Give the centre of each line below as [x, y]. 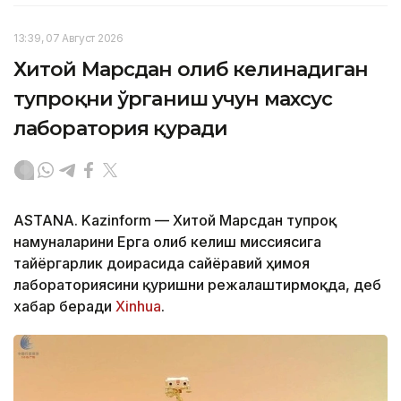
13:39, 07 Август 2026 [68, 38]
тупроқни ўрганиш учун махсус [173, 99]
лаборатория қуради [121, 129]
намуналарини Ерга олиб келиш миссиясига [167, 242]
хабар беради [64, 307]
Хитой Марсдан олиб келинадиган [191, 70]
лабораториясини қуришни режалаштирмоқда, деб [197, 285]
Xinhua [138, 307]
